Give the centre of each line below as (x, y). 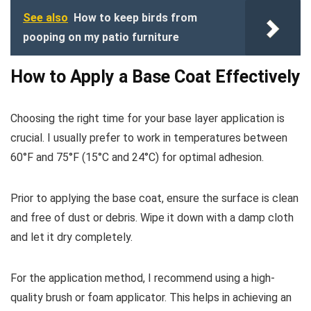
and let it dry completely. (72, 237)
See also (45, 18)
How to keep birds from (135, 18)
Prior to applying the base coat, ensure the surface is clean (154, 199)
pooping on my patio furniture (101, 37)
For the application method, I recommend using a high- (143, 278)
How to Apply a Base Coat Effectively (155, 77)
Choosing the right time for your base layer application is (148, 119)
